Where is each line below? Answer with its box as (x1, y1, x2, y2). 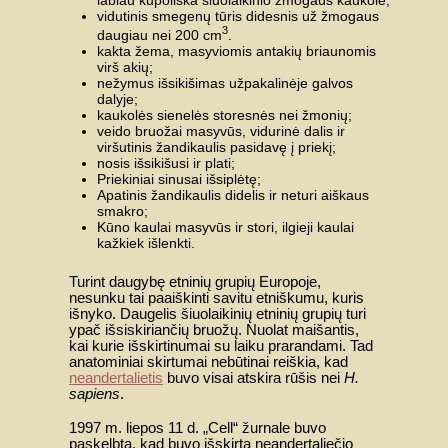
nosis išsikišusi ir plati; (97, 154, 235, 171)
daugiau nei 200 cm (97, 26, 222, 43)
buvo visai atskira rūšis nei (163, 369, 344, 386)
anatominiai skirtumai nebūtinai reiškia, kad (69, 353, 348, 370)
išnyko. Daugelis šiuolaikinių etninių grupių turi (69, 305, 366, 322)
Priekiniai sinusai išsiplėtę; (97, 170, 261, 187)
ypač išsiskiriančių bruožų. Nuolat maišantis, (69, 321, 359, 338)
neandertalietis (69, 369, 163, 386)
